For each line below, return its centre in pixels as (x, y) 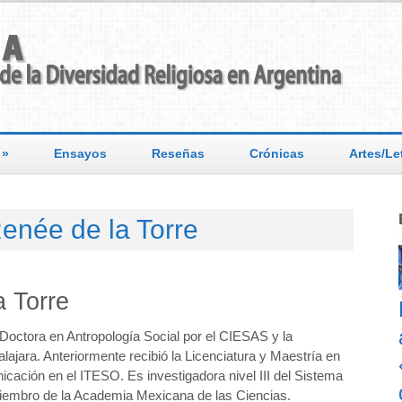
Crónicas (277, 153)
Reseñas (178, 153)
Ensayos (80, 153)
